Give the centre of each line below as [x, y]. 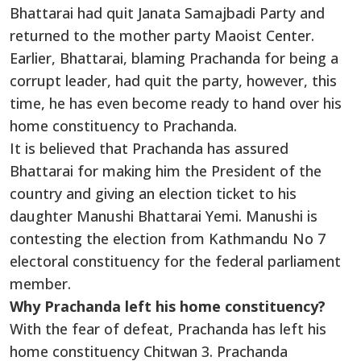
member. [40, 284]
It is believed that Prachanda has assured [149, 149]
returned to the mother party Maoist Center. [164, 36]
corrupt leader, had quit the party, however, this [173, 81]
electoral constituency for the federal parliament [175, 261]
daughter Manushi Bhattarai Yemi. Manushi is [164, 216]
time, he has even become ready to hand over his [176, 104]
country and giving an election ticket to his [153, 194]
